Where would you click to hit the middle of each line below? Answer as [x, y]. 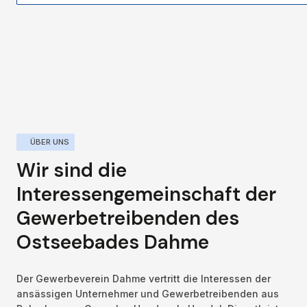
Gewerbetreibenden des [128, 218]
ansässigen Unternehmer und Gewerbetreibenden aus [148, 293]
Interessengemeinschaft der [146, 194]
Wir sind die [72, 170]
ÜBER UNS [49, 142]
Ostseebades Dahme [113, 242]
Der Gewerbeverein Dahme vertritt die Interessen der [144, 278]
